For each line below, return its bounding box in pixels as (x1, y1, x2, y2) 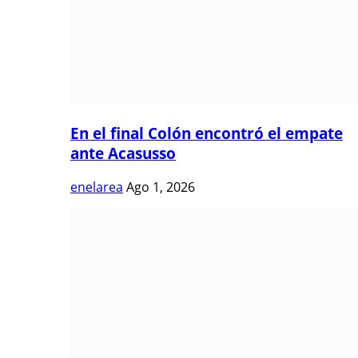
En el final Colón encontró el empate (70, 123, 343, 144)
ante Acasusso (70, 143, 176, 164)
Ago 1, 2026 (126, 178, 195, 197)
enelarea (70, 178, 123, 197)
